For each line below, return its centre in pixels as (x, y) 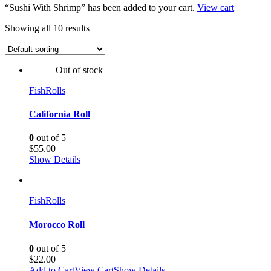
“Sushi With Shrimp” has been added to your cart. (101, 7)
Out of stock (79, 70)
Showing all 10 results (47, 28)
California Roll (60, 114)
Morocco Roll (57, 224)
